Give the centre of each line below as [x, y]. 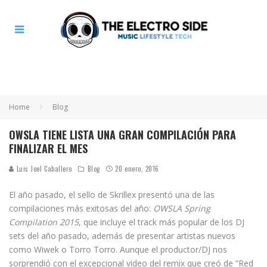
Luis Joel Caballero [44, 169]
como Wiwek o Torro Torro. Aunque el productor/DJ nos [118, 249]
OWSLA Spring [182, 208]
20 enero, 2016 [137, 169]
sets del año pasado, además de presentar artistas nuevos [122, 236]
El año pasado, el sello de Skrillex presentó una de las [112, 195]
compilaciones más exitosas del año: [81, 208]
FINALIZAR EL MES [48, 148]
